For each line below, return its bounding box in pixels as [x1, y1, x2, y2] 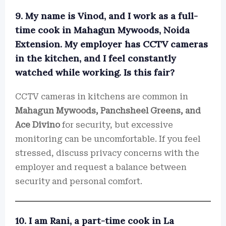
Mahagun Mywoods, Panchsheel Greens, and [15, 106, 201, 116]
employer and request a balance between [15, 162, 187, 172]
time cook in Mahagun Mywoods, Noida [15, 24, 190, 36]
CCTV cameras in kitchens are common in [15, 92, 188, 101]
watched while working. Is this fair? [15, 67, 175, 78]
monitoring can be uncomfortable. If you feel [15, 134, 200, 144]
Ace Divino [15, 120, 60, 130]
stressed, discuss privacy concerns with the [15, 148, 199, 158]
